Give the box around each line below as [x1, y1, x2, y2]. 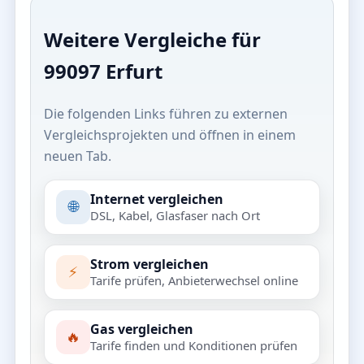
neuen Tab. [44, 146, 111, 165]
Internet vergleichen [90, 189, 223, 208]
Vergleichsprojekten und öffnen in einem [44, 125, 296, 144]
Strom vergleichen [90, 254, 209, 273]
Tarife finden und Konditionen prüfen [90, 336, 297, 353]
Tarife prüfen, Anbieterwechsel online [90, 271, 298, 288]
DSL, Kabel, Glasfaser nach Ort [90, 206, 260, 223]
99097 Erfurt [44, 57, 162, 84]
